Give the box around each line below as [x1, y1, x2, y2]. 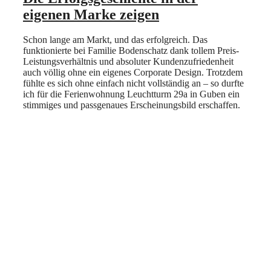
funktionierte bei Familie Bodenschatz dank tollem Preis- [23, 45, 239, 56]
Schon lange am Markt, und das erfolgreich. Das [23, 34, 207, 45]
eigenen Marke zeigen [23, 6, 159, 22]
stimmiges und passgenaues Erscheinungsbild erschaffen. [23, 100, 240, 111]
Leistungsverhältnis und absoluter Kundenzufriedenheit [23, 56, 233, 67]
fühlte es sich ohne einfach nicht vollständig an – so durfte [23, 78, 244, 89]
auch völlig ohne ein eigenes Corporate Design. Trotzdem [23, 67, 243, 78]
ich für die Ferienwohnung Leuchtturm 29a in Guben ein [23, 89, 240, 100]
